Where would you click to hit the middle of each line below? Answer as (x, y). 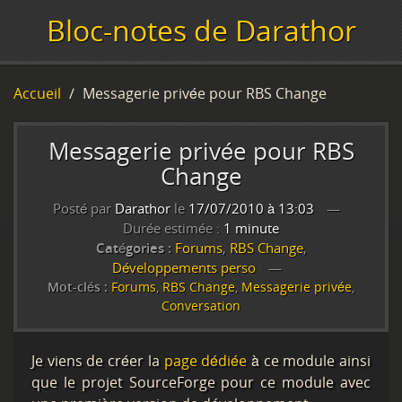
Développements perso (184, 267)
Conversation (201, 306)
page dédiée (205, 361)
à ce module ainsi (309, 361)
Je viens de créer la (98, 361)
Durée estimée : (173, 228)
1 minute (251, 228)
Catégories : (133, 248)
